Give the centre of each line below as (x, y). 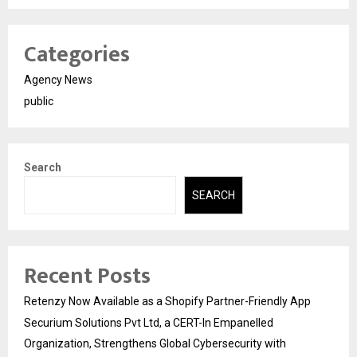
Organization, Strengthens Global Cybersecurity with (155, 344)
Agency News (58, 79)
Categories (77, 54)
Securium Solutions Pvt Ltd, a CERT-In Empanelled (149, 323)
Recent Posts (87, 277)
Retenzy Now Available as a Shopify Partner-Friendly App (167, 302)
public (39, 101)
